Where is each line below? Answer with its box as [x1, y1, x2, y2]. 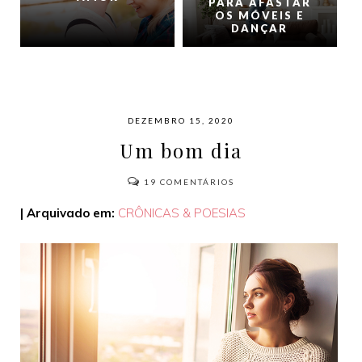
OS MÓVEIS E [214, 9, 305, 23]
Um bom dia [120, 137, 242, 164]
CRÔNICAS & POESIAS [118, 205, 246, 221]
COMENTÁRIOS [157, 177, 234, 187]
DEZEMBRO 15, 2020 [128, 116, 234, 126]
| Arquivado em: [20, 205, 115, 221]
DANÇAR [231, 22, 288, 36]
